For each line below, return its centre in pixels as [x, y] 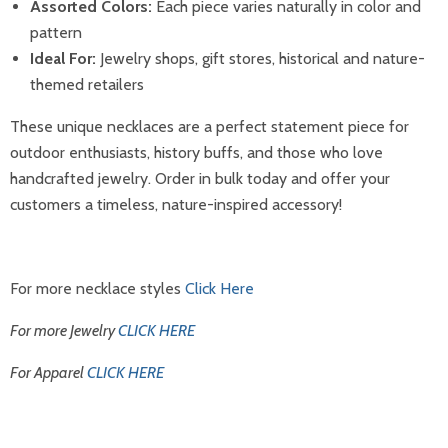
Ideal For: [63, 58]
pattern [56, 32]
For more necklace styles [95, 288]
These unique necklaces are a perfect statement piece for [209, 126]
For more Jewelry [64, 330]
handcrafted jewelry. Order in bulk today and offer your [200, 178]
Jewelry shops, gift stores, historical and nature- [260, 58]
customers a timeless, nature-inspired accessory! [176, 204]
